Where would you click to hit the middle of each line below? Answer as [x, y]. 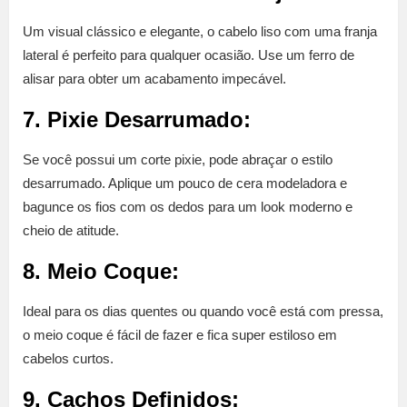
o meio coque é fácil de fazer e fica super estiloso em [180, 335]
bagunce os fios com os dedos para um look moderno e [188, 207]
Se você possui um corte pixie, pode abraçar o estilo [178, 160]
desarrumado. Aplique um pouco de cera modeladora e [185, 184]
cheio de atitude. [71, 231]
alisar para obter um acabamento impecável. [154, 79]
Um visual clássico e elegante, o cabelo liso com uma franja [200, 32]
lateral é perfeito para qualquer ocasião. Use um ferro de [189, 55]
